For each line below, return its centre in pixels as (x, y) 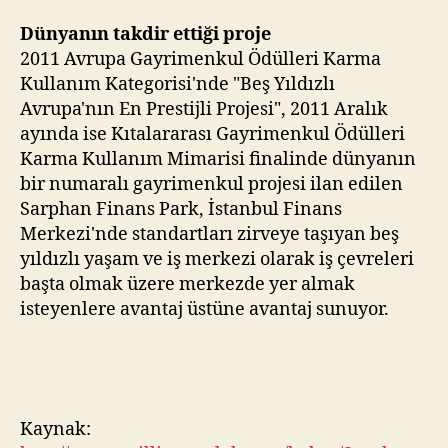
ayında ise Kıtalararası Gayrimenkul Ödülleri (212, 134)
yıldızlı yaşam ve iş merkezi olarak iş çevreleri (217, 259)
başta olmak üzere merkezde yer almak (187, 284)
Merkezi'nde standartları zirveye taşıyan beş (209, 234)
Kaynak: (55, 429)
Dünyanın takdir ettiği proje (145, 34)
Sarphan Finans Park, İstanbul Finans (181, 209)
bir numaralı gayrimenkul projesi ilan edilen (211, 184)
